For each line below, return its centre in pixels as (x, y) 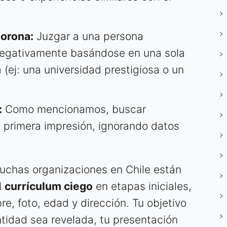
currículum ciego (49, 186)
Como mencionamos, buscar (74, 109)
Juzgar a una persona (88, 36)
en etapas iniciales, (142, 186)
